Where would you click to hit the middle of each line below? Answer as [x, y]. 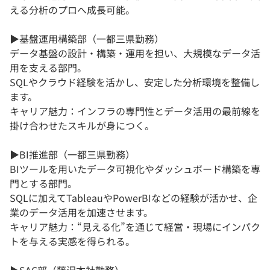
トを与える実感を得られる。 [72, 241]
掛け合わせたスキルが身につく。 [82, 126]
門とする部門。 [43, 184]
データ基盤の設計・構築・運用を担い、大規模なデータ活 [135, 53]
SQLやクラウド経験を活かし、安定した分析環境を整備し [135, 82]
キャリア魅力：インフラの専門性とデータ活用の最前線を [135, 111]
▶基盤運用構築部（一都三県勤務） [87, 39]
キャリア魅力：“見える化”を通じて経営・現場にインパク [135, 227]
